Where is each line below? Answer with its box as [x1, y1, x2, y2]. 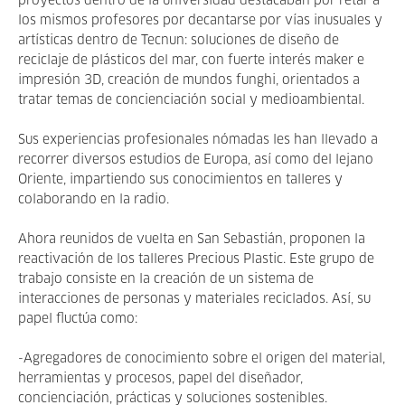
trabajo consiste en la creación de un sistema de [18, 273, 314, 286]
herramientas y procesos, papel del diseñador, [18, 372, 303, 385]
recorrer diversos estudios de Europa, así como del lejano [18, 154, 373, 166]
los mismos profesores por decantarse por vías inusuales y [18, 14, 382, 27]
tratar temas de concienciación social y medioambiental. [18, 94, 364, 107]
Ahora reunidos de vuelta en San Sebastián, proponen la [18, 233, 365, 246]
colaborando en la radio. [18, 193, 169, 206]
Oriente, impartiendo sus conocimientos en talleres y [18, 174, 343, 186]
